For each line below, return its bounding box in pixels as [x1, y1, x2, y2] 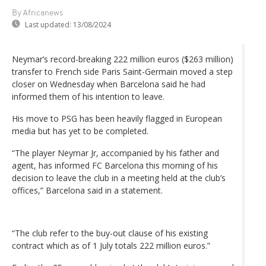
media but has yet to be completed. [12, 125, 148, 137]
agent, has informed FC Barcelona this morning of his [12, 159, 218, 171]
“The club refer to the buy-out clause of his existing [12, 227, 208, 239]
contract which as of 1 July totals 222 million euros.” [12, 239, 210, 251]
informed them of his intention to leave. [12, 90, 164, 102]
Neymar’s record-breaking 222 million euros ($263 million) [12, 53, 233, 65]
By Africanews [12, 8, 63, 18]
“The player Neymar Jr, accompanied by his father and [12, 147, 219, 159]
